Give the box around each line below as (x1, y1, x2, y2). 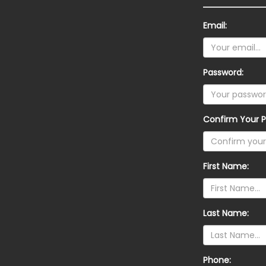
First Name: (203, 160, 249, 172)
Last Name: (203, 207, 249, 219)
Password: (203, 66, 243, 78)
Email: (203, 20, 227, 31)
